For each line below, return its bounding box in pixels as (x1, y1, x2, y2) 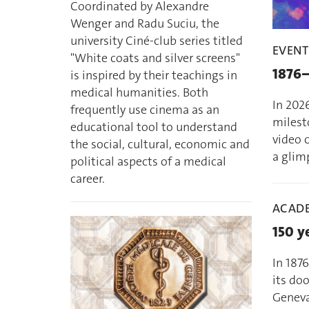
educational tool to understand (70, 119, 237, 136)
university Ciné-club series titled (70, 32, 243, 50)
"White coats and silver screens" (70, 50, 240, 67)
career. (70, 170, 105, 188)
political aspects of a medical (70, 153, 226, 170)
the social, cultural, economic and (70, 136, 250, 153)
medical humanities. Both (70, 84, 208, 101)
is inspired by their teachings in (70, 67, 237, 84)
